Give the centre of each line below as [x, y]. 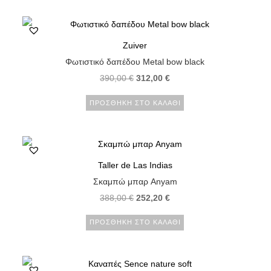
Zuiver [135, 46]
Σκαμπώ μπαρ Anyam [135, 181]
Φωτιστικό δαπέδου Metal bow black [135, 62]
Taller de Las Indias [135, 165]
